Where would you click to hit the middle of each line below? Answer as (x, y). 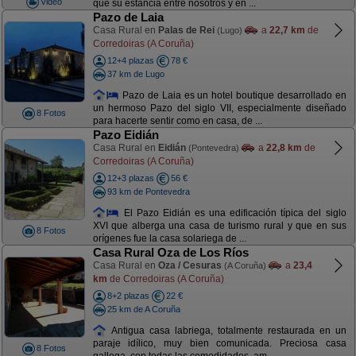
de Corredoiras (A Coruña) (165, 279)
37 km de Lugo (135, 74)
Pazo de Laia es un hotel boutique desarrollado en (233, 95)
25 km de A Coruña (143, 309)
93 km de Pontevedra (148, 191)
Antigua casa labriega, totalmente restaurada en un (226, 330)
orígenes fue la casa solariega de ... (169, 239)
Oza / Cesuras (190, 265)
